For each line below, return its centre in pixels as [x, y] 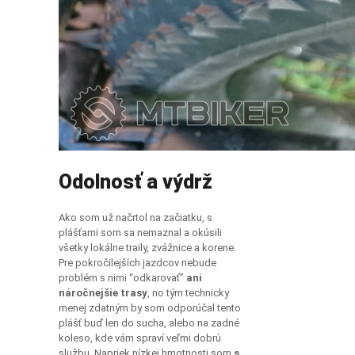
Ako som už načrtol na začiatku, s [136, 218]
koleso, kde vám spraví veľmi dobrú [140, 338]
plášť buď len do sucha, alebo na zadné [149, 323]
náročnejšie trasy [103, 293]
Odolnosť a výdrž [136, 182]
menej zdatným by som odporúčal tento [150, 308]
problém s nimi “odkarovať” [122, 278]
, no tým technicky [188, 293]
